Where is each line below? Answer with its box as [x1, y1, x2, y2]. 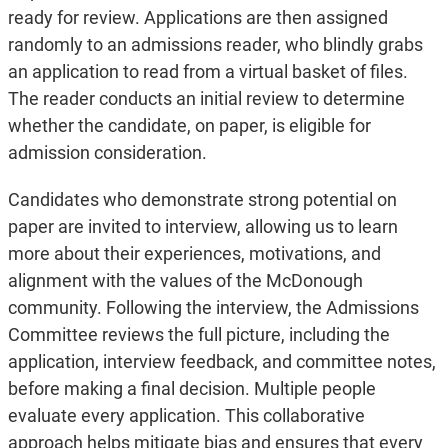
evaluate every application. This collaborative [7, 405, 365, 427]
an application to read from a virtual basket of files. [7, 61, 408, 83]
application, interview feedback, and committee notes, [7, 351, 436, 373]
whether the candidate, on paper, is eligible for [7, 115, 371, 137]
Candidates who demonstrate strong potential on [7, 189, 397, 211]
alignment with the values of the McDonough [7, 270, 363, 292]
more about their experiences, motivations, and [7, 243, 381, 265]
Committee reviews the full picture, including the [7, 324, 390, 346]
